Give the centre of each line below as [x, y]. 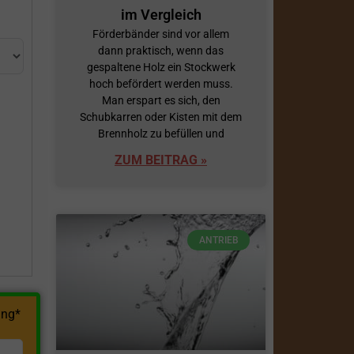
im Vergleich [161, 14]
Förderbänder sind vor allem [161, 34]
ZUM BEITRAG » [161, 160]
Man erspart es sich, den [161, 100]
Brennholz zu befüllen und [161, 133]
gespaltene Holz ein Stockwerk [161, 67]
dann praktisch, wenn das [161, 50]
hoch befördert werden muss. [161, 83]
